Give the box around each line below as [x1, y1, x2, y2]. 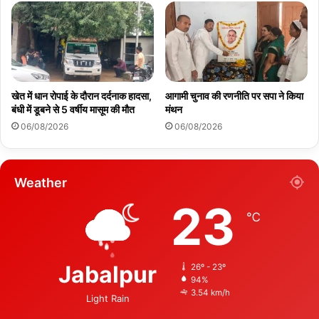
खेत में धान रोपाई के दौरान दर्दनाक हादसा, [11, 89, 152, 102]
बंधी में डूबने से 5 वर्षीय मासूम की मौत [11, 103, 135, 115]
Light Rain [85, 292, 130, 304]
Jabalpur [58, 260, 157, 288]
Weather [14, 174, 67, 190]
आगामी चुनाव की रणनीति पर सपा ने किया [165, 89, 303, 102]
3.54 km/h [191, 287, 230, 298]
